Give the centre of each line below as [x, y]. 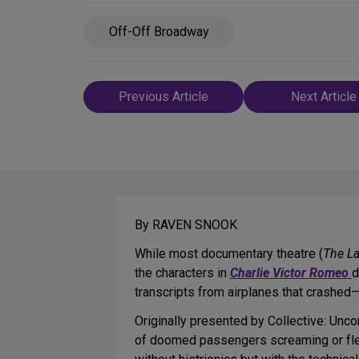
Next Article [324, 97]
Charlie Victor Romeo [289, 273]
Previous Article [163, 97]
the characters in [182, 273]
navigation [132, 116]
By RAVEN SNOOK [186, 225]
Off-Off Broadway [159, 32]
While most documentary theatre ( [229, 254]
